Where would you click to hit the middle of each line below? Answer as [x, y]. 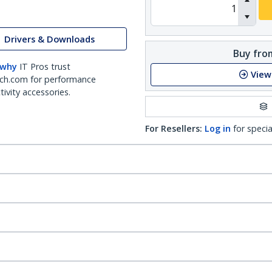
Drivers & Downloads [49, 39]
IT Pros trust [45, 66]
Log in [218, 128]
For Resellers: [174, 128]
